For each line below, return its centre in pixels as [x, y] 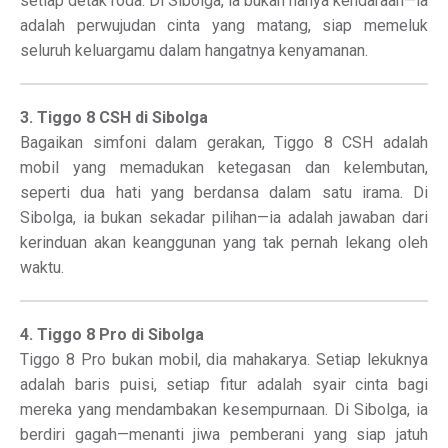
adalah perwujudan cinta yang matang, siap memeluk [224, 25]
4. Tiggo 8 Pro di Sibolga [112, 334]
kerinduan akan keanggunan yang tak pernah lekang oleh [224, 242]
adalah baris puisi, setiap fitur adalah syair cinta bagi [224, 384]
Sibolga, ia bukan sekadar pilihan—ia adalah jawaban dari [224, 217]
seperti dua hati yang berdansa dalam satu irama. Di [224, 192]
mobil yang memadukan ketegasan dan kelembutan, [224, 167]
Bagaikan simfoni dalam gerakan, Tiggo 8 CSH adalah [224, 142]
